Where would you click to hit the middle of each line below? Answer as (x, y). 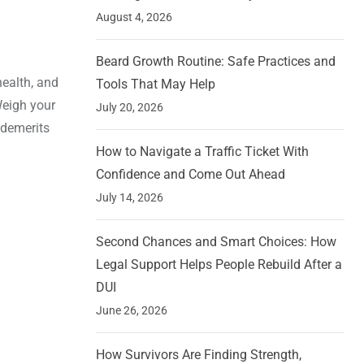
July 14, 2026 (130, 198)
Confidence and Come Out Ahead (191, 175)
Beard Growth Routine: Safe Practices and (216, 62)
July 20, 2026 (130, 108)
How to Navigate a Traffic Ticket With (202, 152)
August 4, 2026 (134, 17)
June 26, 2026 (132, 311)
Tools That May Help (156, 84)
